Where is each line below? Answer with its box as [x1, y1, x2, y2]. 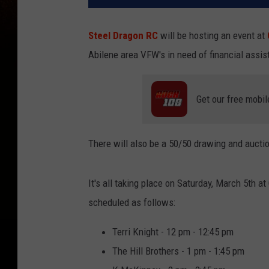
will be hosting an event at [158, 29, 267, 42]
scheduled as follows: [88, 196, 175, 209]
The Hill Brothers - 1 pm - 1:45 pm [112, 245, 244, 258]
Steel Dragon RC [88, 29, 158, 42]
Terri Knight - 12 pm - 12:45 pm [112, 226, 234, 238]
